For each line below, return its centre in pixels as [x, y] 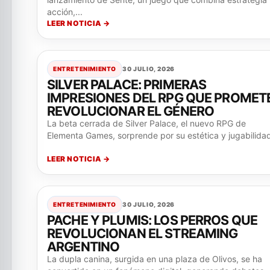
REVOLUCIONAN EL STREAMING [143, 234]
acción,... [65, 12]
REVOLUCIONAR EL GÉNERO [131, 111]
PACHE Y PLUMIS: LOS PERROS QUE [152, 220]
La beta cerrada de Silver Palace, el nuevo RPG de [146, 124]
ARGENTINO [83, 247]
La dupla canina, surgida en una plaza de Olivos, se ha [155, 259]
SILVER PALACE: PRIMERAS [127, 85]
